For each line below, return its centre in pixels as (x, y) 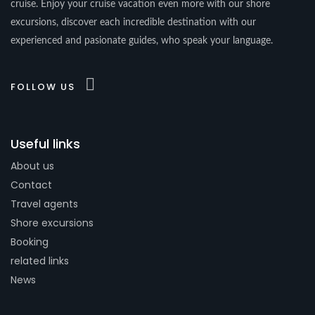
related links (40, 261)
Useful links (45, 143)
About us (32, 166)
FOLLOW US (43, 86)
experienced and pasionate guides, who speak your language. (142, 40)
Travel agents (44, 204)
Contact (31, 185)
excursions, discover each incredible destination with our (133, 22)
